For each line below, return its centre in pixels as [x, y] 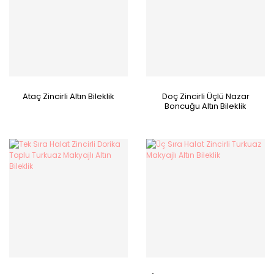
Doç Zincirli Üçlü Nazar [206, 96]
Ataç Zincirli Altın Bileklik [68, 96]
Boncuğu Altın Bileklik [206, 106]
